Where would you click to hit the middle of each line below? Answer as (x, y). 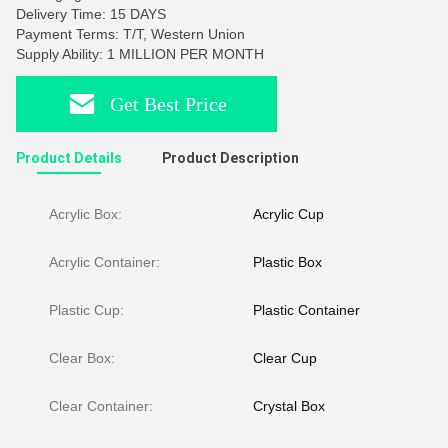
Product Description (230, 158)
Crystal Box (289, 406)
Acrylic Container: (104, 262)
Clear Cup (285, 358)
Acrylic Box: (85, 214)
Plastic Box (287, 262)
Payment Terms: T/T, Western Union (130, 34)
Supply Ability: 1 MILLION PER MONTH (140, 54)
